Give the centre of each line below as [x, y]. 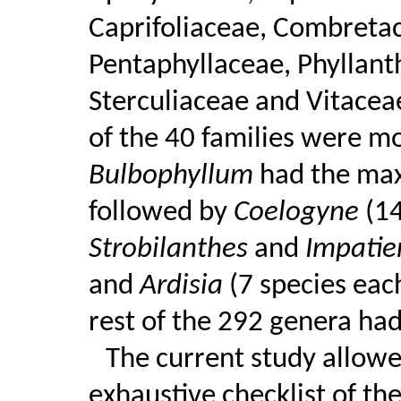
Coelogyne [299, 213]
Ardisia [184, 286]
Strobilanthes [171, 249]
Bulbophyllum [174, 176]
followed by [161, 213]
